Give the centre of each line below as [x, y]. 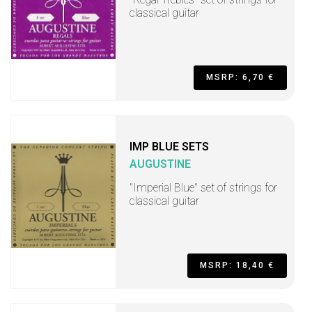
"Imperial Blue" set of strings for [203, 188]
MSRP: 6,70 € [240, 77]
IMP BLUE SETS [169, 147]
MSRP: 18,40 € [237, 265]
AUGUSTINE [160, 164]
